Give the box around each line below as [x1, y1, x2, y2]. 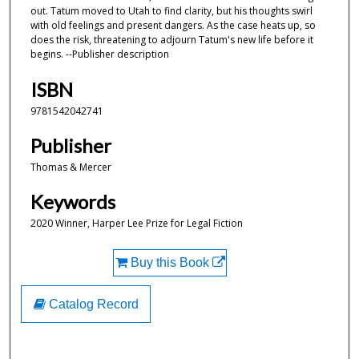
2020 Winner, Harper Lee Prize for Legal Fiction [30, 216, 243, 231]
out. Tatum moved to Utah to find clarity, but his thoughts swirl [30, 4, 313, 18]
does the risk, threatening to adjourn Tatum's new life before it [30, 33, 313, 47]
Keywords [30, 190, 115, 214]
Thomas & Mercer [30, 159, 111, 174]
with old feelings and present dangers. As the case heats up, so [30, 18, 316, 33]
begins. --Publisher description [30, 47, 169, 62]
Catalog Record [45, 297, 139, 312]
